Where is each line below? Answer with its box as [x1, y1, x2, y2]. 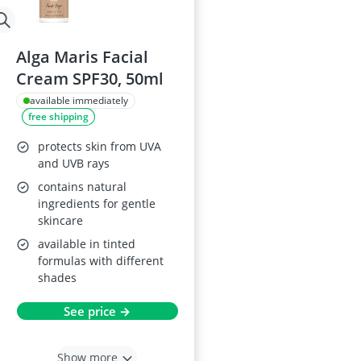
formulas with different [38, 253, 164, 268]
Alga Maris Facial [16, 46, 148, 68]
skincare [38, 213, 83, 228]
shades [38, 270, 77, 285]
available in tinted [38, 236, 135, 251]
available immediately [30, 93, 128, 107]
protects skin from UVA [38, 139, 161, 154]
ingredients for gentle [38, 196, 156, 211]
